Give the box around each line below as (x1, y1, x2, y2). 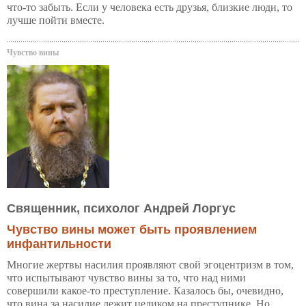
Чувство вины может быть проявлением (7, 223, 257, 237)
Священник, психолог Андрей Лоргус (7, 201, 236, 216)
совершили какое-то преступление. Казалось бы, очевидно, (7, 285, 283, 297)
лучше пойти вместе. (7, 14, 105, 26)
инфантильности (7, 237, 111, 251)
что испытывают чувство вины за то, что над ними (7, 272, 246, 284)
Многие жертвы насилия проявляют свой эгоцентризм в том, (7, 259, 294, 271)
